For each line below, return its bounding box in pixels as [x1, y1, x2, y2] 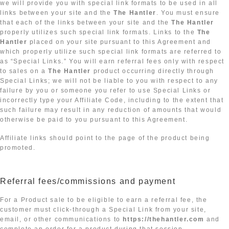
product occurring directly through [91, 67, 215, 75]
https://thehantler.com [123, 216, 204, 223]
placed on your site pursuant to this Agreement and [27, 38, 211, 46]
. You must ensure [156, 9, 220, 17]
